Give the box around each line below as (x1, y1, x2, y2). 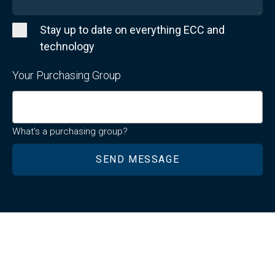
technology (40, 39, 95, 53)
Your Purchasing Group (12, 68, 121, 82)
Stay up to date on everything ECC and (40, 23, 225, 36)
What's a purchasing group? (12, 126, 128, 137)
